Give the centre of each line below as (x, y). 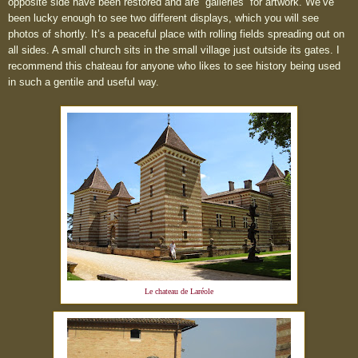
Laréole (202, 292)
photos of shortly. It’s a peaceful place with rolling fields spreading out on (176, 34)
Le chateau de (167, 292)
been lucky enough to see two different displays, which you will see (163, 18)
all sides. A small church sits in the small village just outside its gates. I (174, 50)
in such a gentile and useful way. (87, 82)
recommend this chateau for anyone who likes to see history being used (174, 66)
